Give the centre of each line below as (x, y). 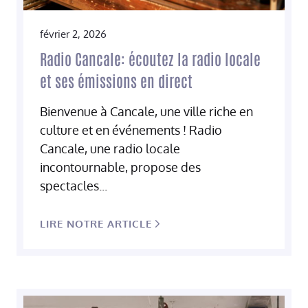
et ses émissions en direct (116, 80)
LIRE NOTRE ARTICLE (96, 223)
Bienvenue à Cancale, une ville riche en (146, 111)
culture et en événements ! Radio (131, 130)
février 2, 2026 (73, 34)
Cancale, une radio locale (110, 148)
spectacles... (74, 185)
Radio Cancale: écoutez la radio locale (150, 58)
